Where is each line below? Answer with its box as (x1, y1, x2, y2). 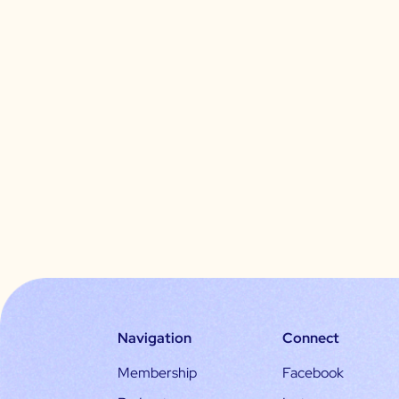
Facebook (282, 363, 344, 383)
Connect (282, 329, 339, 348)
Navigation (118, 329, 191, 348)
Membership (118, 363, 197, 383)
